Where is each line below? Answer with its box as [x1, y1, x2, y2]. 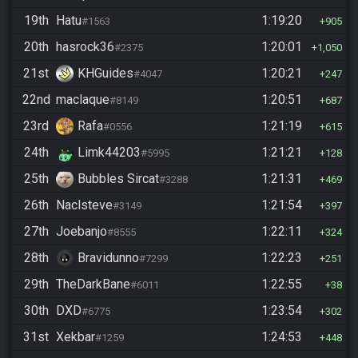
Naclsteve [56, 197, 113, 213]
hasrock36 [56, 39, 114, 55]
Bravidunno [78, 250, 139, 266]
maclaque [56, 92, 109, 108]
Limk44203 [78, 145, 141, 161]
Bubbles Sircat [78, 171, 159, 187]
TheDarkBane [56, 276, 130, 292]
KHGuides [78, 66, 133, 82]
